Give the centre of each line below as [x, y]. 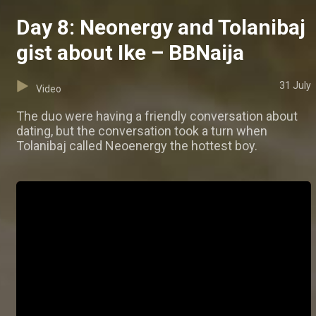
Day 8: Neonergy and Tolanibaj [161, 28]
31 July [295, 86]
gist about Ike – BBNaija [130, 53]
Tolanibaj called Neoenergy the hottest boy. [137, 146]
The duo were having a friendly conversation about [157, 116]
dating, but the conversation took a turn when [142, 131]
